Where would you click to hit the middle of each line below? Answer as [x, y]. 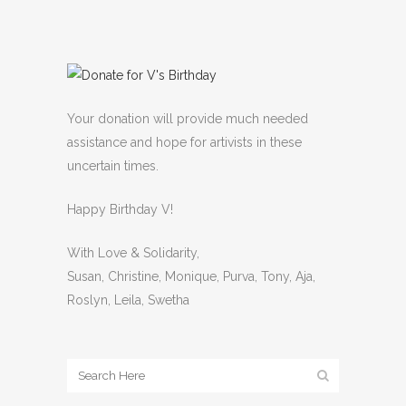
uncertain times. [113, 165]
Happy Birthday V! [120, 209]
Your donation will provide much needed [188, 118]
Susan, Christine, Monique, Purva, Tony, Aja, [191, 276]
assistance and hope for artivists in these [184, 142]
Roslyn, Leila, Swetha [128, 300]
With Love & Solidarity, [133, 252]
